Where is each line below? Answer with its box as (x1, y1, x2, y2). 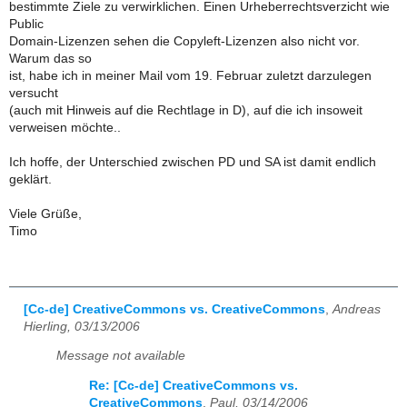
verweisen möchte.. (9, 120, 121, 134)
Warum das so (9, 51, 92, 65)
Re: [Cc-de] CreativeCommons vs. (89, 378, 298, 392)
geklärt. (9, 172, 52, 186)
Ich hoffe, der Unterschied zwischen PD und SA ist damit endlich (9, 154, 376, 169)
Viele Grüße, (9, 206, 82, 221)
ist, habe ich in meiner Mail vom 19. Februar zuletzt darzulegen (9, 68, 372, 83)
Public (9, 16, 44, 31)
